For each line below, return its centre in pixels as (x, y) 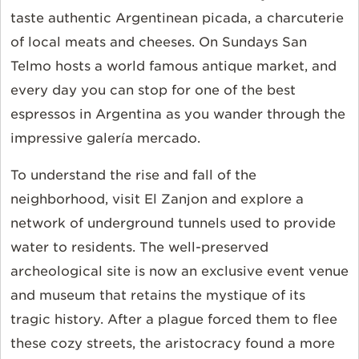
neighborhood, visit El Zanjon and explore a (157, 199)
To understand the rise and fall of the (133, 175)
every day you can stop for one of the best (153, 90)
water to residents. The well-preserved (139, 247)
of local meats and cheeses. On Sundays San (159, 42)
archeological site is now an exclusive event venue (179, 271)
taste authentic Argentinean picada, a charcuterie (177, 18)
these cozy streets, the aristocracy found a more (173, 343)
